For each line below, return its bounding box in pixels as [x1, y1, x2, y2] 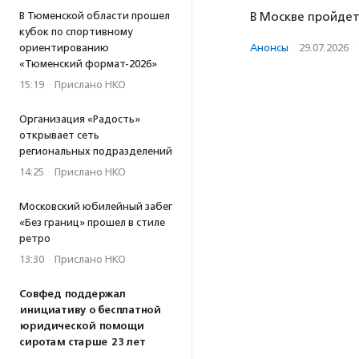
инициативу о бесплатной [19, 304, 160, 317]
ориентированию [19, 42, 109, 54]
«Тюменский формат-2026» [19, 58, 157, 70]
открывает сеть [19, 129, 99, 141]
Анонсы [250, 41, 288, 54]
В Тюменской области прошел [19, 10, 170, 22]
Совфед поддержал [19, 288, 126, 301]
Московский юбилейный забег [19, 200, 172, 212]
